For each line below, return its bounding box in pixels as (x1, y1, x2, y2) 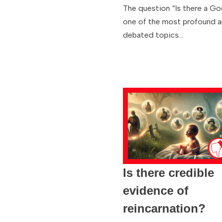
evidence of (123, 184, 189, 198)
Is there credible (123, 166, 215, 180)
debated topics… (123, 30, 186, 40)
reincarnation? (123, 202, 206, 216)
